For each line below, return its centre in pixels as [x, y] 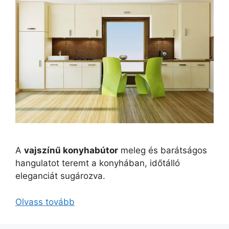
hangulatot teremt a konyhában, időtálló [98, 163]
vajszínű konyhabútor [71, 150]
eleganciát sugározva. [60, 176]
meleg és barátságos [163, 150]
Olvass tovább [45, 202]
